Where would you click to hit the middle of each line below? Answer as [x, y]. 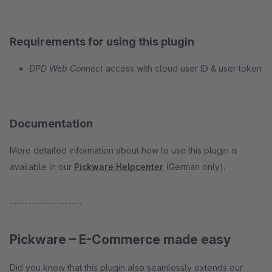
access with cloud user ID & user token [182, 68]
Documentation [51, 124]
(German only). [194, 167]
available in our [42, 167]
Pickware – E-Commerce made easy [120, 240]
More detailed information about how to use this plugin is [124, 150]
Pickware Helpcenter [119, 167]
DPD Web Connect [66, 68]
